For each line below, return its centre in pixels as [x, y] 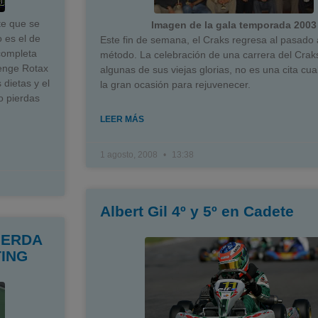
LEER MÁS [122, 119]
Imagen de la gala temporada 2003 [234, 25]
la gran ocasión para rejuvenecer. [175, 84]
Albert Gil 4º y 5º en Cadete [197, 211]
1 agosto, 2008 [130, 155]
